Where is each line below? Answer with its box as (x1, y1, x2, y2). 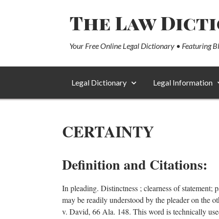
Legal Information (153, 78, 213, 87)
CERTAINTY (62, 120, 154, 143)
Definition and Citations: (62, 154, 207, 175)
